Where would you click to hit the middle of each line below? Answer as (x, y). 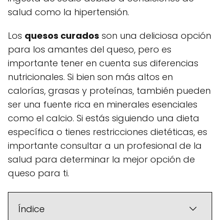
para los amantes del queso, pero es (90, 49)
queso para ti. (39, 173)
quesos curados (62, 35)
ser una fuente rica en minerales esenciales (103, 104)
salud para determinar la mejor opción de (101, 159)
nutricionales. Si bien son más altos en (90, 77)
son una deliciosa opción (155, 35)
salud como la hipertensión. (69, 12)
